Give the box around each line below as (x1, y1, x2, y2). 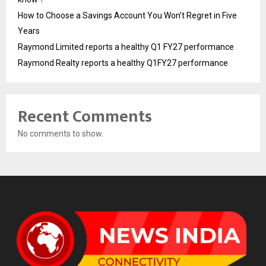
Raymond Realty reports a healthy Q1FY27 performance (18, 58, 228, 68)
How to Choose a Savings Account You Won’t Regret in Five (18, 11, 237, 21)
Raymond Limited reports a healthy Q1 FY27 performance (18, 42, 234, 52)
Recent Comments (18, 103, 152, 131)
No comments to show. (18, 129, 103, 139)
